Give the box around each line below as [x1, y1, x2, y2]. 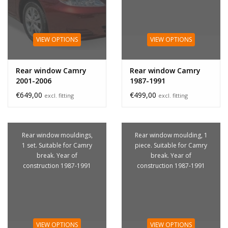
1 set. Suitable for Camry [22, 140, 92, 150]
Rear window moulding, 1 [134, 130, 208, 139]
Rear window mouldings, [21, 130, 93, 139]
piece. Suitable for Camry [135, 140, 207, 150]
